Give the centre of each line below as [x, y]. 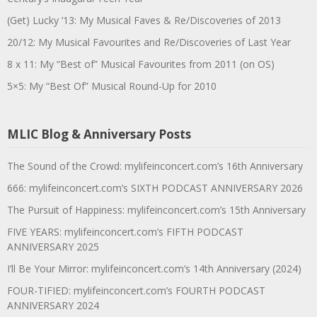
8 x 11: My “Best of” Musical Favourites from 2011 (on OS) [141, 64]
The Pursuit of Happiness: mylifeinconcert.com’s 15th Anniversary [156, 209]
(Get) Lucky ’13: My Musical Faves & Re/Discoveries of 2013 [144, 20]
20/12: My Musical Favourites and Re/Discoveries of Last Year [149, 42]
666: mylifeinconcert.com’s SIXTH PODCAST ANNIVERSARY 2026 [155, 188]
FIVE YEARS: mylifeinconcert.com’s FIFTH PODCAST [125, 231]
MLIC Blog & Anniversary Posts [99, 134]
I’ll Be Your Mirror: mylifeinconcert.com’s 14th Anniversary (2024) [154, 268]
